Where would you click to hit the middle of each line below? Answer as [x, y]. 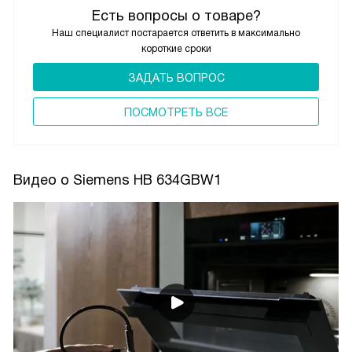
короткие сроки [176, 48]
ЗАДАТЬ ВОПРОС [176, 77]
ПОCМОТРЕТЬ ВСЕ [176, 112]
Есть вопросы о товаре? [176, 15]
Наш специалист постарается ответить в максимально [176, 33]
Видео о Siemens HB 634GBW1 [117, 180]
